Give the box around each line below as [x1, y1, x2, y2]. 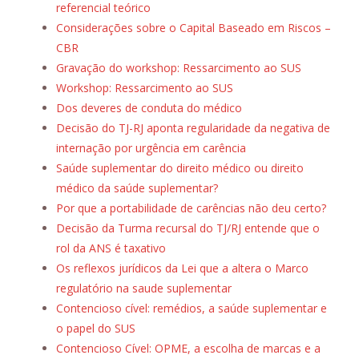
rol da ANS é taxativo [56, 240, 166, 256]
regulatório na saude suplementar [56, 280, 232, 296]
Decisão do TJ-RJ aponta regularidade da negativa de [56, 120, 330, 136]
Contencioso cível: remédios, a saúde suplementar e [56, 301, 327, 317]
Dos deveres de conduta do [56, 100, 200, 116]
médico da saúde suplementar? [56, 180, 218, 196]
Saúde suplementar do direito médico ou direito [56, 160, 304, 176]
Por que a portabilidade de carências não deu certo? [56, 200, 326, 216]
